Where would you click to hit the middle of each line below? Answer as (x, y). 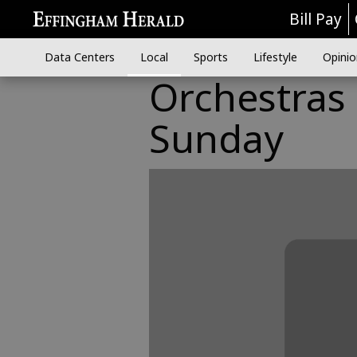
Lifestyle (275, 57)
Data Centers (79, 57)
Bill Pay (316, 19)
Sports (210, 57)
